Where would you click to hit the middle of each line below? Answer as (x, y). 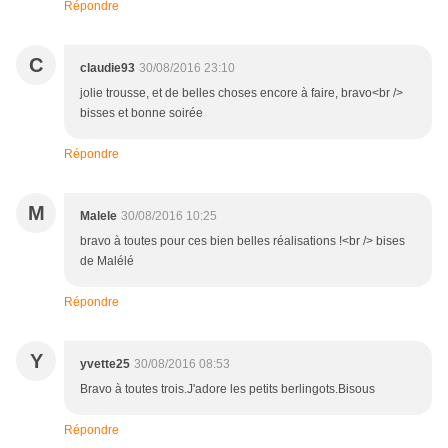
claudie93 (107, 68)
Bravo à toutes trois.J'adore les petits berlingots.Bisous (227, 389)
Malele (98, 216)
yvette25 (105, 364)
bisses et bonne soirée (141, 113)
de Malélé (107, 261)
